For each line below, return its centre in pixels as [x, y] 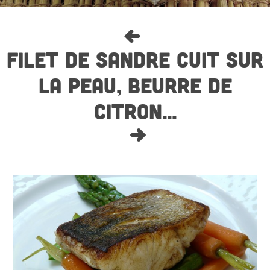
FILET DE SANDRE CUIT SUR [135, 59]
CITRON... [135, 111]
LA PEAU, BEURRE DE [135, 85]
